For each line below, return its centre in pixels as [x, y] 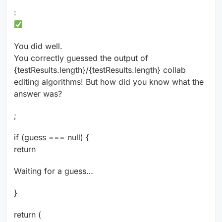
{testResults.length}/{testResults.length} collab [100, 70]
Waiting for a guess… [54, 171]
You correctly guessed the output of [81, 58]
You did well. [38, 46]
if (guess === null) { [52, 138]
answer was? [38, 94]
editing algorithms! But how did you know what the [109, 82]
